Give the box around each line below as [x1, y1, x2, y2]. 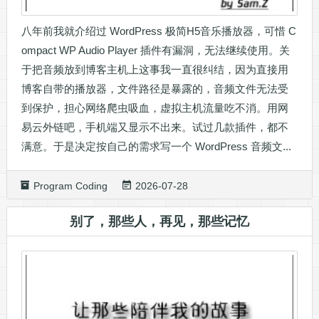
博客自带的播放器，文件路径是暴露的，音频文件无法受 [21, 82, 288, 95]
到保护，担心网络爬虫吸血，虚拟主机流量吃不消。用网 [21, 101, 288, 114]
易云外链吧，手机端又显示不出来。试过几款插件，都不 [21, 120, 288, 133]
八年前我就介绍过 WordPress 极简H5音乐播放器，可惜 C [21, 24, 296, 37]
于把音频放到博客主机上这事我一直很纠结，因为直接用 [21, 63, 288, 75]
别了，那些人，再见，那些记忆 [69, 214, 249, 229]
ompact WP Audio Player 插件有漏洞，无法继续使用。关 [21, 43, 290, 56]
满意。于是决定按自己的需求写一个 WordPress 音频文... [21, 140, 291, 152]
